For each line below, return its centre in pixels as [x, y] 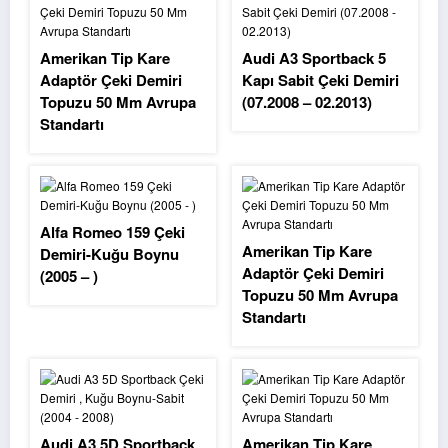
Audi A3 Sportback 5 [313, 58]
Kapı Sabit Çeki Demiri [320, 80]
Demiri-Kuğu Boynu [109, 254]
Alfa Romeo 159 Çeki [112, 232]
